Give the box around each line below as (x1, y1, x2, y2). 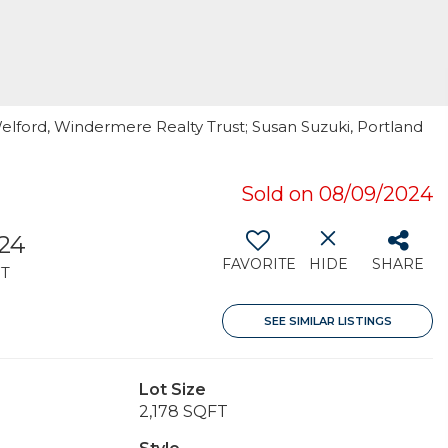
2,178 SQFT (138, 402, 228, 421)
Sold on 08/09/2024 (241, 182, 433, 206)
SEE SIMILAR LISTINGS (263, 314, 392, 328)
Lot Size (138, 380, 206, 399)
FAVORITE (222, 255, 296, 273)
